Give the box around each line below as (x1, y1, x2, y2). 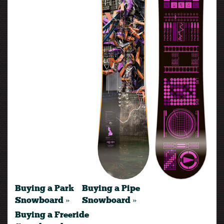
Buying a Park (15, 184, 74, 193)
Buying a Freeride (15, 211, 89, 219)
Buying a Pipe (82, 184, 140, 193)
